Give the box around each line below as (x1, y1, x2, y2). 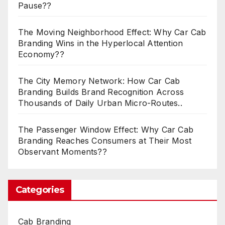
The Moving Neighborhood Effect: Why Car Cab (18, 27, 206, 37)
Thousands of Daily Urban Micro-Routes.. (18, 97, 182, 108)
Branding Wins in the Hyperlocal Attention (18, 38, 183, 48)
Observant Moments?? (18, 146, 107, 157)
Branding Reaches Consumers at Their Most (18, 135, 192, 146)
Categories (16, 184, 64, 195)
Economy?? (18, 49, 64, 59)
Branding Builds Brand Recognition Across (18, 86, 184, 97)
